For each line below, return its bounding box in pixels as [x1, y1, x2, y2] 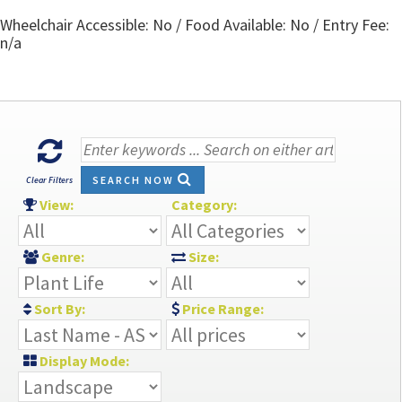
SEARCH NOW [92, 172, 178, 187]
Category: [166, 195, 245, 214]
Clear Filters [26, 174, 73, 186]
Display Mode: [37, 351, 129, 370]
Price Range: [179, 299, 264, 318]
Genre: [39, 247, 92, 266]
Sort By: [31, 299, 93, 318]
